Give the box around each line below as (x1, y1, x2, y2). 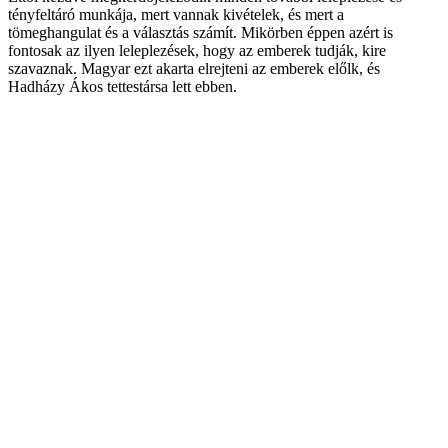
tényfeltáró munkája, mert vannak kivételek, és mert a (8, 5, 344, 23)
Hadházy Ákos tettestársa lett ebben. (8, 77, 237, 95)
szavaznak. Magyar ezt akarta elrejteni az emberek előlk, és (8, 59, 380, 77)
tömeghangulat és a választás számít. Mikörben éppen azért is (8, 23, 393, 41)
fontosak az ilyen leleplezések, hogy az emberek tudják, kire (8, 41, 386, 59)
